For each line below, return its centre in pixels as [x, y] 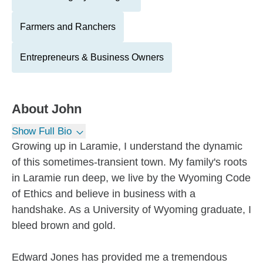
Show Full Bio [42, 131]
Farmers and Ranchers [68, 27]
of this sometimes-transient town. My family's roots [129, 162]
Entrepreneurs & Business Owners [92, 57]
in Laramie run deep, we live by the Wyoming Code [131, 178]
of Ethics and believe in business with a [104, 194]
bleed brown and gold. [64, 225]
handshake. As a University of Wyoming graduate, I [131, 210]
